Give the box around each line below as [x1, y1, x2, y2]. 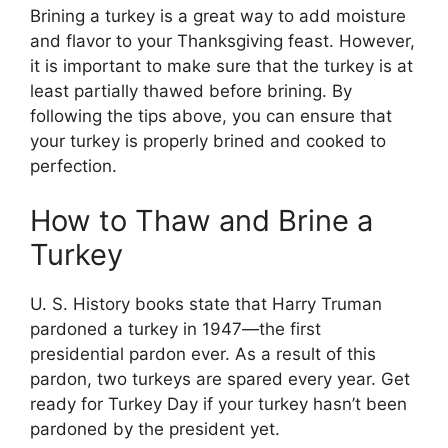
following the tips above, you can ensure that [30, 105, 392, 126]
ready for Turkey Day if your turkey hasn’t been [30, 394, 407, 415]
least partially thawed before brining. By [30, 80, 352, 101]
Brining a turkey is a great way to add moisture [30, 5, 406, 26]
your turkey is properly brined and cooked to [30, 130, 386, 151]
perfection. [30, 155, 117, 176]
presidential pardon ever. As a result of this [30, 344, 376, 365]
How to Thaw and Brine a [30, 203, 373, 239]
